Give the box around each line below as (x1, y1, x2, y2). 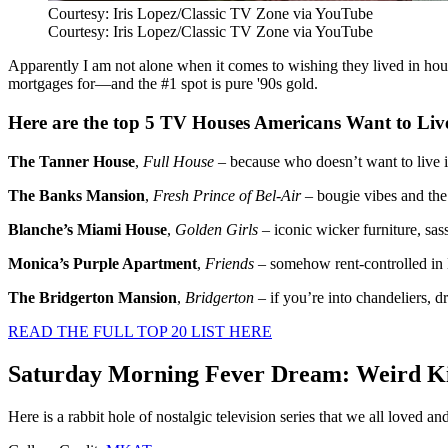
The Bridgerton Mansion (8, 288, 177, 306)
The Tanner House (8, 152, 135, 170)
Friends (205, 254, 254, 272)
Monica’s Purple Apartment (8, 254, 197, 272)
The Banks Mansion (8, 186, 145, 204)
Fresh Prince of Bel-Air (153, 186, 301, 204)
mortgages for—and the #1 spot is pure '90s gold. (8, 75, 318, 93)
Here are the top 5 (8, 112, 160, 134)
